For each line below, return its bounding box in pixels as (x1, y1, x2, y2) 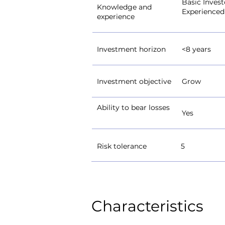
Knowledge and (97, 3, 152, 12)
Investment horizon (97, 45, 166, 54)
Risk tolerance (97, 142, 147, 151)
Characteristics (91, 197, 203, 215)
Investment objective (97, 77, 171, 86)
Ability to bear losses (97, 103, 170, 112)
